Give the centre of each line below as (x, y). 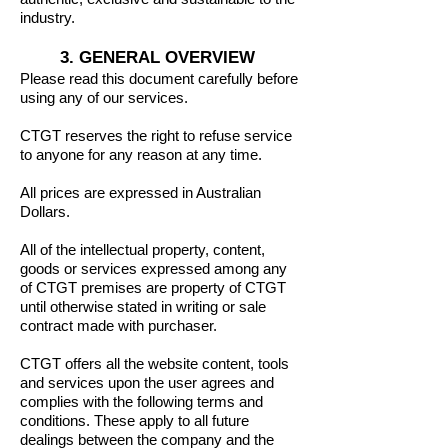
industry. (49, 17)
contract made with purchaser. (120, 325)
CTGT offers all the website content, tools (154, 363)
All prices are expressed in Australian (140, 192)
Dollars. (47, 211)
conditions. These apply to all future (134, 420)
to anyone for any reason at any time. (141, 154)
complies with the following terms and (141, 401)
